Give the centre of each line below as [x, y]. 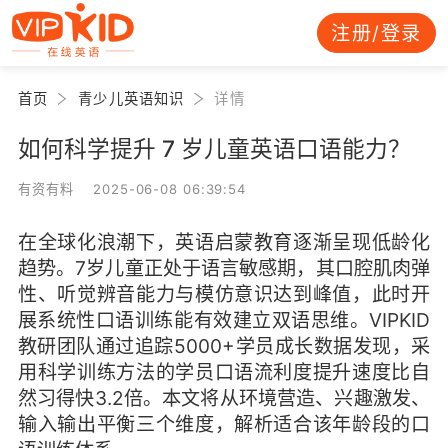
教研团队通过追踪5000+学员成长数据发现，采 [224, 345]
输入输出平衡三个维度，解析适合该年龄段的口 [224, 423]
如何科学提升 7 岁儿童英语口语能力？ [214, 148]
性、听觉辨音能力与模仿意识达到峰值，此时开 [224, 293]
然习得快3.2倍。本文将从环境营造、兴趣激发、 [224, 397]
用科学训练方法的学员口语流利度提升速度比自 [224, 371]
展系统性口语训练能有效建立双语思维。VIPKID [224, 319]
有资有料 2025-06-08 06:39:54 [132, 188]
